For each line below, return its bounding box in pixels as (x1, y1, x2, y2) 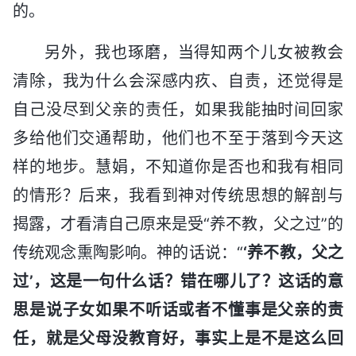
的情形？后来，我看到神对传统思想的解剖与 (13, 185, 343, 205)
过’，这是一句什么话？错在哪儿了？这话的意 (13, 271, 343, 291)
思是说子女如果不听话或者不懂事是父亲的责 (13, 300, 343, 319)
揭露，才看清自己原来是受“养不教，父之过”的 (13, 214, 343, 234)
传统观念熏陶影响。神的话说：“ (13, 242, 244, 262)
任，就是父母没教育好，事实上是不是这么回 (13, 328, 343, 348)
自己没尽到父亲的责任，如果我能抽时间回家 (13, 99, 343, 119)
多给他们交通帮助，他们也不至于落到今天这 (13, 128, 343, 148)
